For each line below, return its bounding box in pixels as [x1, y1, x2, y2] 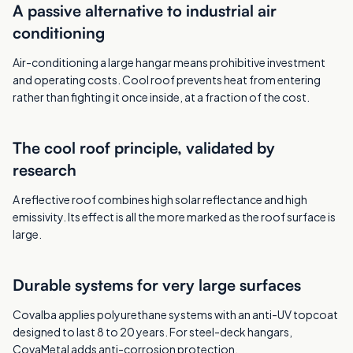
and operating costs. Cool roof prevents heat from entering [13, 72, 321, 87]
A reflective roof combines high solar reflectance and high [13, 192, 307, 206]
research [13, 160, 76, 180]
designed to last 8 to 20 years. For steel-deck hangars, [13, 325, 292, 339]
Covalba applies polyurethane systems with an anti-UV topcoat [13, 307, 338, 321]
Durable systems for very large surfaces [13, 275, 301, 295]
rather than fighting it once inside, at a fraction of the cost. [13, 90, 310, 104]
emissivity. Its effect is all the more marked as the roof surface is [13, 210, 336, 224]
